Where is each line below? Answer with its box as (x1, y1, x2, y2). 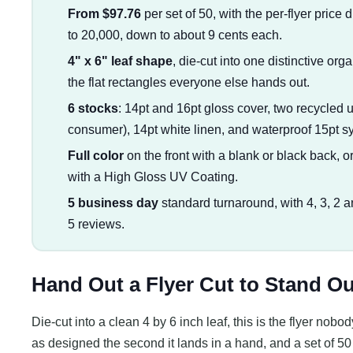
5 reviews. (67, 217, 124, 231)
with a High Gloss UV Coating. (67, 169, 238, 184)
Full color (67, 148, 124, 162)
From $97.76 (67, 6, 141, 20)
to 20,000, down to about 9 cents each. (67, 28, 282, 42)
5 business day (67, 195, 158, 210)
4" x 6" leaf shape (67, 54, 173, 68)
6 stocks (67, 101, 118, 115)
